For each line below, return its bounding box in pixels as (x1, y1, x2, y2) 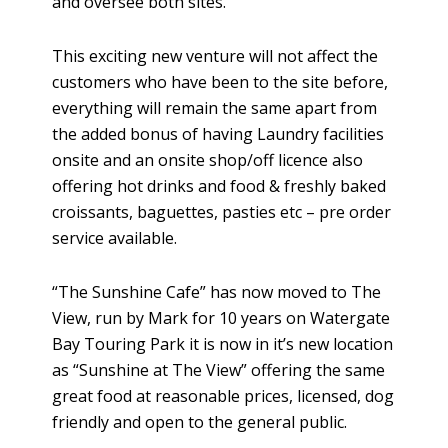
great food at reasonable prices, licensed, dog (52, 384, 395, 407)
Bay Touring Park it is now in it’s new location (52, 332, 394, 355)
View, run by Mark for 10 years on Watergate (52, 306, 391, 329)
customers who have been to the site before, (52, 70, 389, 93)
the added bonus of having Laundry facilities (52, 122, 385, 145)
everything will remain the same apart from (52, 96, 378, 119)
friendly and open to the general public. (52, 410, 348, 433)
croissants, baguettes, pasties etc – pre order (52, 200, 392, 223)
